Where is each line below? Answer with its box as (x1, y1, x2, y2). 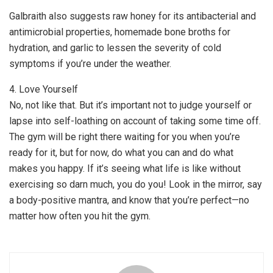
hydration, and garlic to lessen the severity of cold (9, 41, 221, 54)
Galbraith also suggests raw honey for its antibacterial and (9, 10, 256, 22)
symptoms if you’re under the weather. (9, 57, 171, 69)
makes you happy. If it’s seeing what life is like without (9, 162, 241, 174)
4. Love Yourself (9, 83, 78, 95)
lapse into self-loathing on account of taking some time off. (9, 115, 261, 127)
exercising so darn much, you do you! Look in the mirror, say (9, 178, 262, 190)
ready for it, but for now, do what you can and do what (9, 146, 233, 158)
